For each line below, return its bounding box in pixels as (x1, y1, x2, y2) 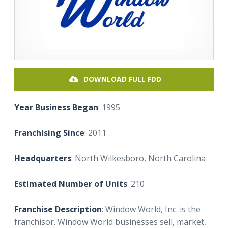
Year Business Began (14, 102, 98, 113)
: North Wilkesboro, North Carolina (71, 153, 206, 164)
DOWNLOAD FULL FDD (83, 74, 161, 84)
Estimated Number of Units (14, 178, 127, 190)
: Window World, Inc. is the (102, 204, 201, 215)
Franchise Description (14, 204, 102, 215)
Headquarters (14, 153, 71, 164)
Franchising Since (14, 127, 84, 139)
